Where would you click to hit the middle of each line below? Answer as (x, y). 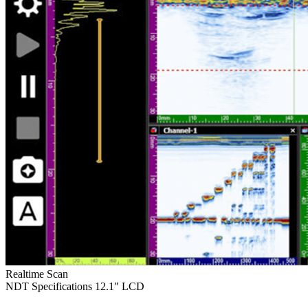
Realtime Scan (37, 274)
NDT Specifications (49, 286)
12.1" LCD (120, 286)
